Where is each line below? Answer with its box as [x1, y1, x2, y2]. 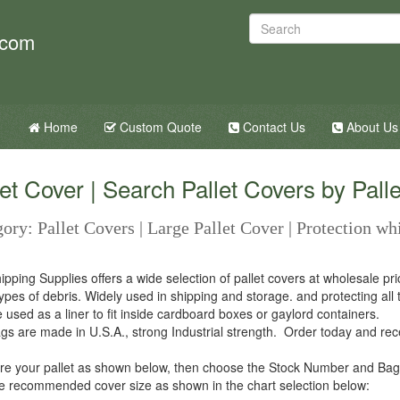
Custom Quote [116, 118, 202, 136]
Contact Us [239, 118, 305, 136]
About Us [343, 118, 398, 136]
